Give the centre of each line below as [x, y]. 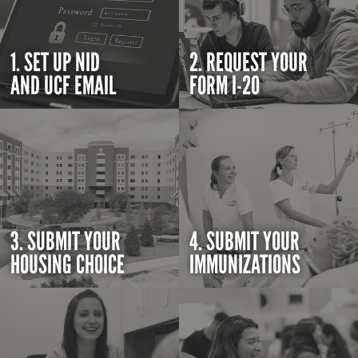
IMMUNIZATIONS [245, 265]
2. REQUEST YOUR [249, 63]
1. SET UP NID [56, 63]
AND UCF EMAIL [64, 86]
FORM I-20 [225, 86]
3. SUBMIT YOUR [66, 242]
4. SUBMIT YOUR [245, 242]
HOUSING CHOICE [68, 265]
